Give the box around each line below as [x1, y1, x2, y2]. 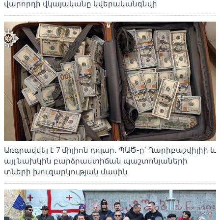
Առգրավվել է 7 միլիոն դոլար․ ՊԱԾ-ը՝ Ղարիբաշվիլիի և [4, 146, 216, 155]
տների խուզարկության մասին [4, 167, 128, 177]
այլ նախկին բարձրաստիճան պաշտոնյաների [4, 157, 188, 166]
